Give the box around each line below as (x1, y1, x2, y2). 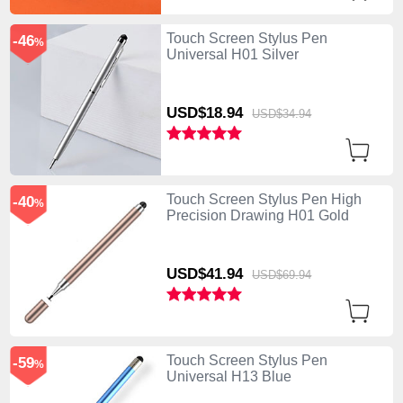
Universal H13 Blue (166, 369, 291, 385)
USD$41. (166, 264, 227, 282)
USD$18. (166, 103, 227, 121)
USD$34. (252, 106, 300, 121)
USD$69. (252, 267, 300, 282)
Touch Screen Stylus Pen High (166, 191, 362, 207)
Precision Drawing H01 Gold (166, 207, 349, 223)
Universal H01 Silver (166, 46, 299, 62)
